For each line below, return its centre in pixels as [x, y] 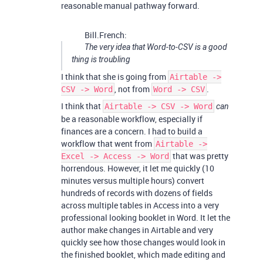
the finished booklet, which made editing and [143, 254]
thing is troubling [101, 59]
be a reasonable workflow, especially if [132, 119]
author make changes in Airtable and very [137, 230]
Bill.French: [106, 35]
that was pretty [200, 156]
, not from [133, 89]
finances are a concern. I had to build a [132, 131]
